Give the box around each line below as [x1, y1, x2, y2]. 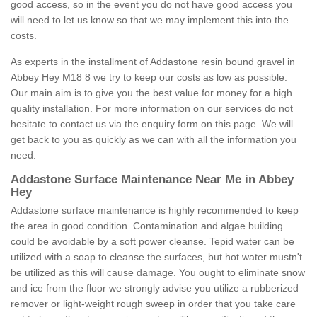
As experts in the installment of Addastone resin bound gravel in [11, 56, 295, 68]
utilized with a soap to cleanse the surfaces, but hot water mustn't [11, 251, 302, 263]
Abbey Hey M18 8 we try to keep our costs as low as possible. [11, 71, 287, 83]
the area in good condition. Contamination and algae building [11, 220, 283, 232]
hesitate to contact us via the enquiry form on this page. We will [11, 118, 293, 130]
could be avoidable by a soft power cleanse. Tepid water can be [11, 236, 294, 248]
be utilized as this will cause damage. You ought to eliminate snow [11, 267, 305, 279]
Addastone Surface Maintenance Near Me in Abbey [11, 173, 294, 187]
